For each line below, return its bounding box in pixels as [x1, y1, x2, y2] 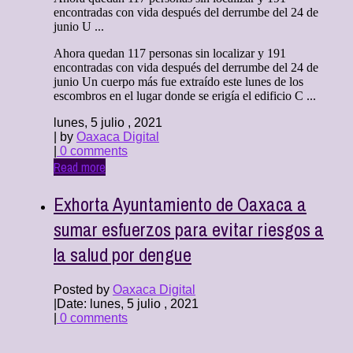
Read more [54, 158, 106, 176]
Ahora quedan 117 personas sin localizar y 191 [54, 46, 286, 61]
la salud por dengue [54, 242, 191, 268]
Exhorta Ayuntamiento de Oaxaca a [54, 191, 307, 217]
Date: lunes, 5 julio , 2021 [57, 296, 199, 310]
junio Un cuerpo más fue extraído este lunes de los [54, 75, 303, 89]
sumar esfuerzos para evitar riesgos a [54, 217, 324, 243]
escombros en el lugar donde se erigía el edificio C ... [54, 89, 316, 103]
